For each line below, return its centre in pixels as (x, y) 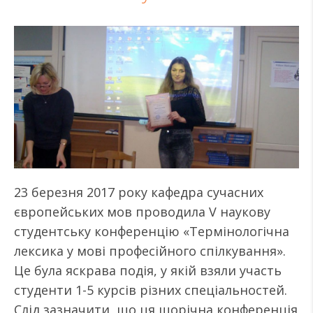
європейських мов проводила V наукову (142, 212)
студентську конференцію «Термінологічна (152, 231)
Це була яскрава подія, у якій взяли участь (148, 270)
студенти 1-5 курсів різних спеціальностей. (151, 290)
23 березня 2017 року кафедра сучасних (139, 192)
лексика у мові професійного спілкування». (150, 251)
